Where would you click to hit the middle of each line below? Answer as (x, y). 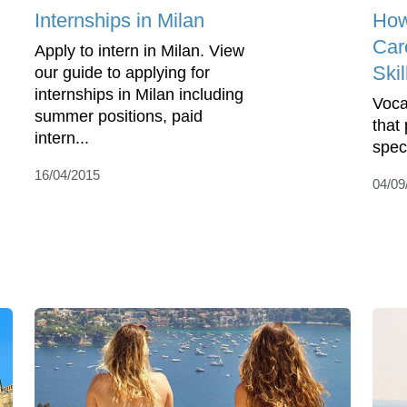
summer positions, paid (119, 117)
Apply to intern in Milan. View (139, 51)
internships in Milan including (139, 95)
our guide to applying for (122, 73)
